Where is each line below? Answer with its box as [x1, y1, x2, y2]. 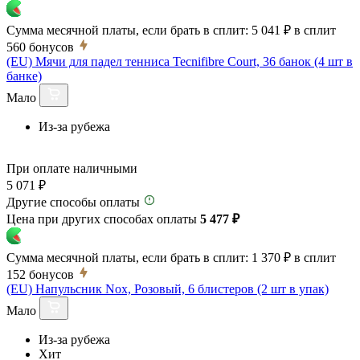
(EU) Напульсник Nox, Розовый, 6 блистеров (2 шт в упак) [6, 281, 329, 296]
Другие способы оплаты [6, 194, 140, 209]
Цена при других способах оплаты [6, 211, 200, 226]
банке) [6, 68, 42, 83]
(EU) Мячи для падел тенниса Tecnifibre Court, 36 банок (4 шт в [6, 54, 353, 68]
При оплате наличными [6, 161, 137, 175]
